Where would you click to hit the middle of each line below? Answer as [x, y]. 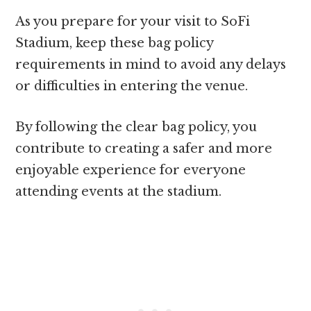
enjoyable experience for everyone [131, 170]
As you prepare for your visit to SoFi [133, 22]
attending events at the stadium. [119, 192]
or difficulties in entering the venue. [132, 86]
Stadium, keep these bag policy [115, 43]
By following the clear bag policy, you [136, 127]
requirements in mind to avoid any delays [151, 65]
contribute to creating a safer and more [144, 149]
